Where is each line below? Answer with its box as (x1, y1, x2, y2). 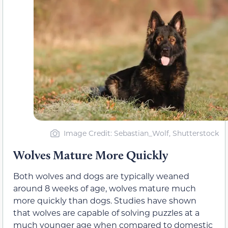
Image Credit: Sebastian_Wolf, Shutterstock (64, 128, 219, 138)
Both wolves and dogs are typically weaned (13, 170, 189, 182)
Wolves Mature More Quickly (13, 148, 168, 163)
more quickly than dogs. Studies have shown (13, 195, 196, 206)
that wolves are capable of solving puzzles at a (13, 207, 199, 218)
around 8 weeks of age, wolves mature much (13, 183, 196, 194)
